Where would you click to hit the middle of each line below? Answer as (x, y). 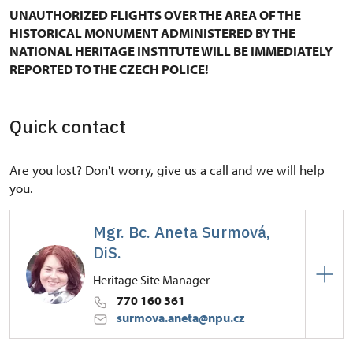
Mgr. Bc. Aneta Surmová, (182, 232)
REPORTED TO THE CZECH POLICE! (109, 69)
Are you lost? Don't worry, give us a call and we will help (167, 170)
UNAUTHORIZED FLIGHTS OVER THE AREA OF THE (155, 15)
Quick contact (68, 126)
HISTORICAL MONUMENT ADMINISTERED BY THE (152, 33)
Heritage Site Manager (151, 280)
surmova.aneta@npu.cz (181, 318)
